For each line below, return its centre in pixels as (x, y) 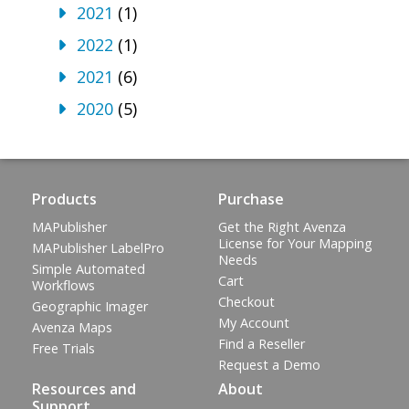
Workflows (63, 286)
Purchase (251, 199)
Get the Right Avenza (282, 227)
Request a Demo (269, 365)
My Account (254, 323)
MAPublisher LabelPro (98, 248)
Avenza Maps (72, 328)
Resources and (84, 389)
